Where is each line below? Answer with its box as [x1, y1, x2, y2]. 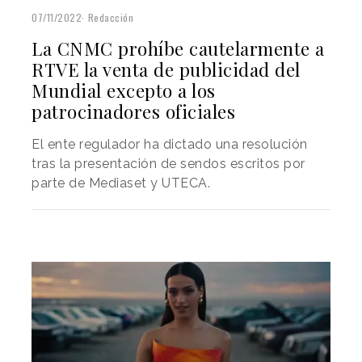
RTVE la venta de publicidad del [32, 57, 301, 82]
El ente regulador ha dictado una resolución [32, 137, 308, 153]
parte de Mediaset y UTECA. [32, 175, 210, 192]
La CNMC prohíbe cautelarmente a [32, 36, 325, 61]
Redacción [87, 11, 133, 25]
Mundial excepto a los [32, 78, 216, 103]
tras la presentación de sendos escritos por [32, 156, 305, 172]
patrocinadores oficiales [32, 99, 235, 124]
